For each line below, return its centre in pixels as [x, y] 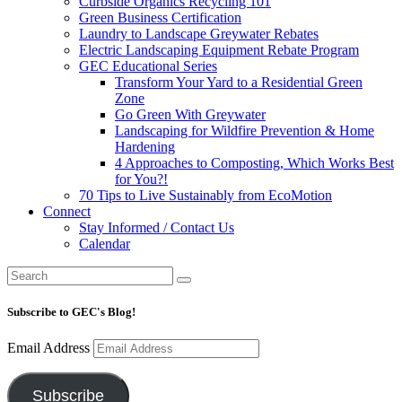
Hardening [145, 147]
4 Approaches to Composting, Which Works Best [254, 163]
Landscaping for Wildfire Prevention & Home [245, 131]
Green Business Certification [160, 17]
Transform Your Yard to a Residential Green [239, 82]
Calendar [105, 244]
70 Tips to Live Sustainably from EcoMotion [205, 195]
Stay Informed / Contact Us [157, 227]
